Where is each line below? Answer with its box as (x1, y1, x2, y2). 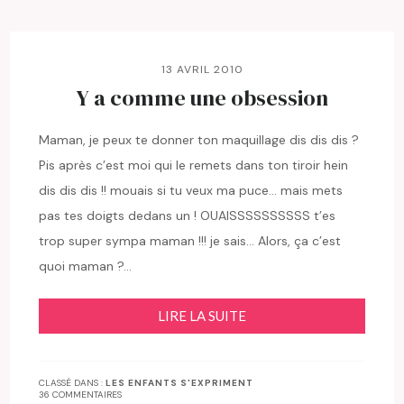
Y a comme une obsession (76, 82, 328, 113)
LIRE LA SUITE (158, 307, 246, 324)
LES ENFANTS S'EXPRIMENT (106, 376, 254, 389)
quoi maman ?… (39, 257, 133, 274)
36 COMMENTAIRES (39, 388, 123, 400)
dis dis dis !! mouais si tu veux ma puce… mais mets (39, 181, 344, 198)
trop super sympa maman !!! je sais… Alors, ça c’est (39, 232, 342, 249)
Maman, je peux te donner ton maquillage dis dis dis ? (39, 131, 360, 148)
